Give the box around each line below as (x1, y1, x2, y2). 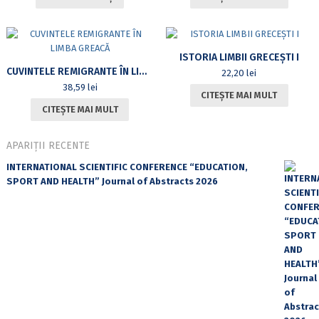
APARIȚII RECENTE (6, 139, 90, 152)
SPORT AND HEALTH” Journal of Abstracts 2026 (6, 175, 218, 187)
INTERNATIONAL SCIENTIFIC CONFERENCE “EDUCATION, (6, 161, 248, 172)
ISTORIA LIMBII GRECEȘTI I (179, 51, 299, 63)
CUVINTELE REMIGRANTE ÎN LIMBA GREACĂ (138, 65, 147, 78)
